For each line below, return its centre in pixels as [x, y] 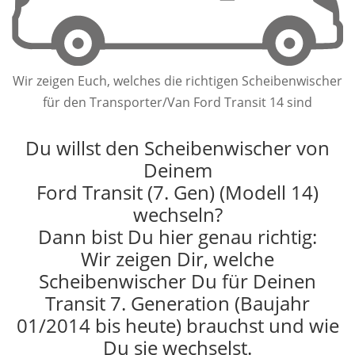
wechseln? [177, 215]
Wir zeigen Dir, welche [177, 259]
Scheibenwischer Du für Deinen [177, 281]
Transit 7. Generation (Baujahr [177, 303]
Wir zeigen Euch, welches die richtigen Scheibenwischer [177, 81]
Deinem [177, 170]
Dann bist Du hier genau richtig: [177, 237]
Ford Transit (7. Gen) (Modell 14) [177, 193]
